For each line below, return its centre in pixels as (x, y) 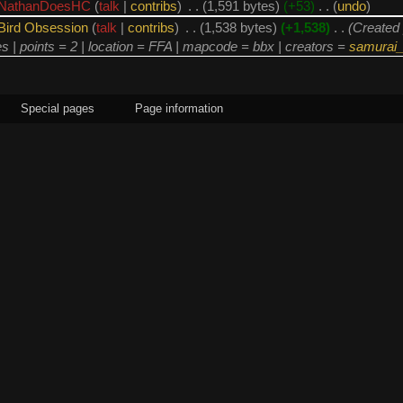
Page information (179, 109)
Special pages (58, 109)
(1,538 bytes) (238, 27)
